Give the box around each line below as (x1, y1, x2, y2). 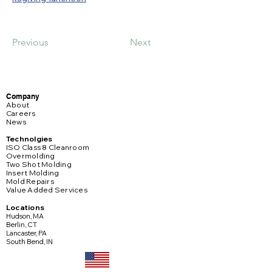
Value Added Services (6, 185, 87, 194)
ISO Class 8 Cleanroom (6, 143, 90, 152)
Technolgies (6, 134, 53, 143)
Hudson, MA (6, 212, 45, 220)
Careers (6, 109, 36, 118)
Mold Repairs (6, 177, 54, 186)
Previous (12, 36, 49, 48)
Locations (6, 203, 45, 212)
